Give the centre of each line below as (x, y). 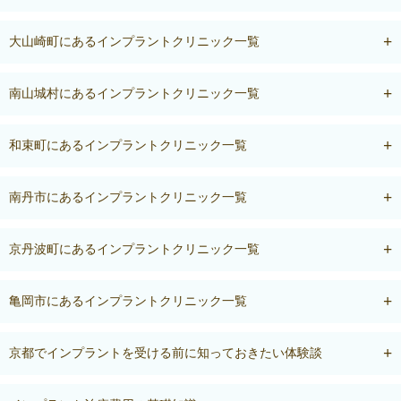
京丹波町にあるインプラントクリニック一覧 (134, 249)
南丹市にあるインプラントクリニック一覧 (128, 197)
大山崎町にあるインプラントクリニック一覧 (134, 41)
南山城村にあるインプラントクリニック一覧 (134, 93)
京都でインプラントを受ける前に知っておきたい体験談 (166, 353)
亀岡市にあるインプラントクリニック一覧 (128, 301)
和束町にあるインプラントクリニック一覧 (128, 145)
